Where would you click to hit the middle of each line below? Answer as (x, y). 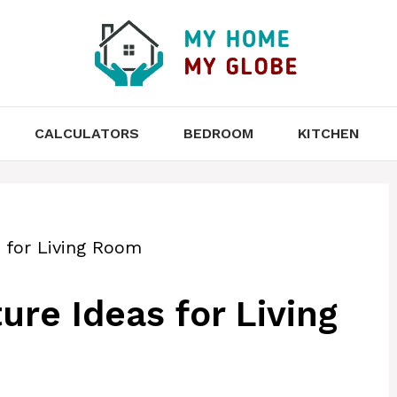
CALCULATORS (86, 133)
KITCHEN (328, 133)
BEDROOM (218, 133)
